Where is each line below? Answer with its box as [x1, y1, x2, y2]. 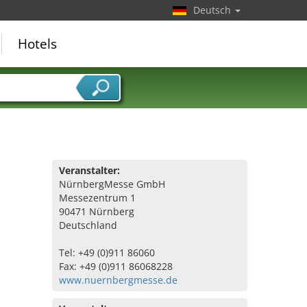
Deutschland [59, 219, 117, 232]
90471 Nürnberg [59, 205, 134, 218]
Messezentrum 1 [59, 191, 136, 204]
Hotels [18, 35, 57, 53]
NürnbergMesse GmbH [59, 177, 165, 191]
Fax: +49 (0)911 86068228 [59, 260, 173, 273]
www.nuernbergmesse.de [59, 273, 177, 286]
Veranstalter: [59, 164, 120, 177]
